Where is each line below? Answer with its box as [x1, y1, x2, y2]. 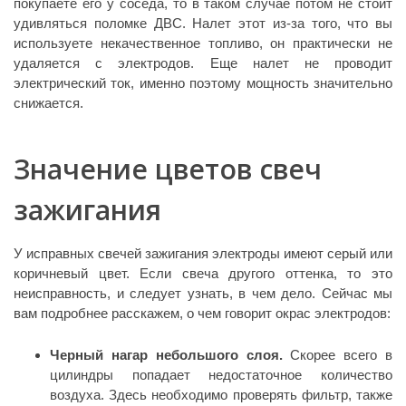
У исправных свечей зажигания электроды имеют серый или [14, 245, 392, 261]
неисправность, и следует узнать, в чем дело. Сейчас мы [14, 285, 392, 301]
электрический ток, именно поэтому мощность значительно [14, 74, 392, 91]
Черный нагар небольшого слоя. [50, 346, 291, 362]
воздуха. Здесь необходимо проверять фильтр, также [50, 386, 392, 402]
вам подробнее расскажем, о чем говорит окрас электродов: [14, 304, 391, 321]
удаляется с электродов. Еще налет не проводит [14, 54, 392, 71]
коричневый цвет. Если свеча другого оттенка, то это [14, 265, 392, 281]
